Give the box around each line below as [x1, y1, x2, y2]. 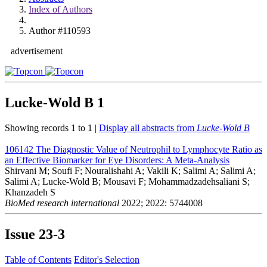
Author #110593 [29, 26, 91, 36]
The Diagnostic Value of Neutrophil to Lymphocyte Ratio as [36, 144, 262, 154]
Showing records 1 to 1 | [5, 122, 99, 133]
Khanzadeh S [5, 187, 55, 197]
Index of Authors [29, 4, 92, 14]
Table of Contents [5, 254, 72, 265]
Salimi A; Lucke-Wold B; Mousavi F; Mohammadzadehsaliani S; [5, 176, 250, 187]
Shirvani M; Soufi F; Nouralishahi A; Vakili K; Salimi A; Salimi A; [5, 165, 256, 176]
